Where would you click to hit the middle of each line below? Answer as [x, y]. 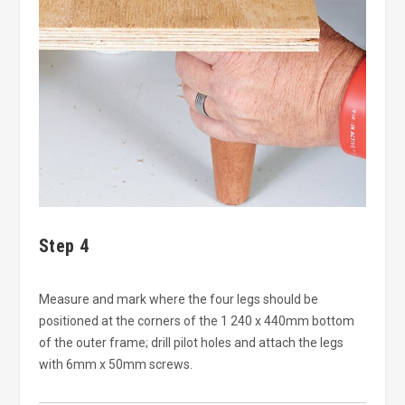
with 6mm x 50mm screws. [115, 365]
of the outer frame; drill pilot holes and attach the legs [191, 343]
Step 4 [64, 246]
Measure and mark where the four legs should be [178, 300]
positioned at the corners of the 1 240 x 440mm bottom [196, 321]
